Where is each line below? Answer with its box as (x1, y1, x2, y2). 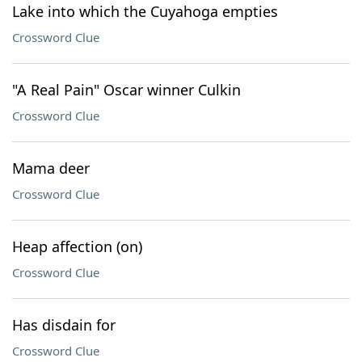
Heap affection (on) (12, 237, 142, 256)
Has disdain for (12, 315, 116, 335)
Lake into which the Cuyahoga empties (12, 2, 278, 21)
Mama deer (12, 158, 90, 178)
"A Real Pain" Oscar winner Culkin (12, 80, 241, 99)
